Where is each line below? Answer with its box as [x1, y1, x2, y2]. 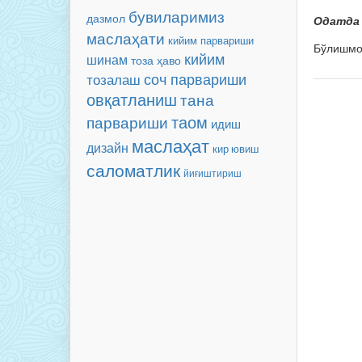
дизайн [86, 138, 128, 157]
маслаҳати [86, 27, 165, 48]
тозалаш [86, 69, 141, 89]
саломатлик [86, 158, 180, 182]
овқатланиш [86, 88, 177, 111]
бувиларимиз [128, 5, 225, 27]
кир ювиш [213, 141, 259, 156]
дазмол [86, 11, 125, 26]
